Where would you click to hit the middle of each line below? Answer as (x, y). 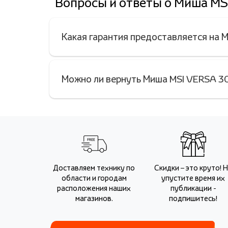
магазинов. (94, 198)
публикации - (193, 188)
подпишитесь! (193, 198)
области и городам (94, 178)
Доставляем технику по (94, 168)
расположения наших (94, 188)
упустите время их (193, 178)
